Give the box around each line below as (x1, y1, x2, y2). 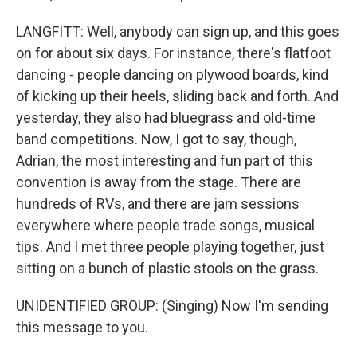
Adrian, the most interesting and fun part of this (16, 151, 313, 169)
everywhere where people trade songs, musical (16, 216, 315, 233)
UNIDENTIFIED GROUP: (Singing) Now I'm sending (16, 296, 328, 314)
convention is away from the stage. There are (16, 173, 301, 190)
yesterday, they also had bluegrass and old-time (16, 108, 316, 126)
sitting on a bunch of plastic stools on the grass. (16, 259, 319, 277)
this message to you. (16, 318, 148, 335)
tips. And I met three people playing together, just (16, 237, 324, 255)
